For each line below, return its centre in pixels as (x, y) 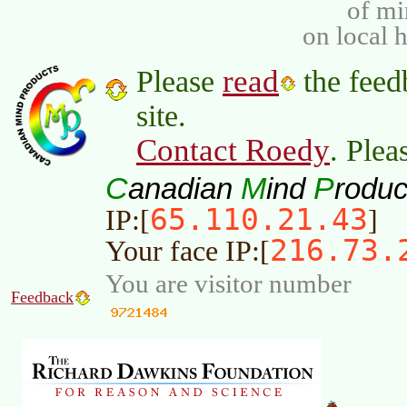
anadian (184, 189)
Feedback (42, 298)
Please (179, 82)
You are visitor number (228, 284)
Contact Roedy (233, 151)
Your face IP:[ (188, 252)
